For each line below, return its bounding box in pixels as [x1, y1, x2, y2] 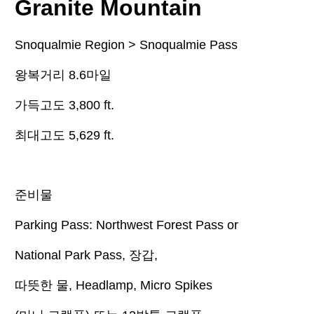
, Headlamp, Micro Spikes [69, 278, 212, 293]
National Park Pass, [15, 248, 129, 263]
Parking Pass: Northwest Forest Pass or [15, 218, 238, 233]
